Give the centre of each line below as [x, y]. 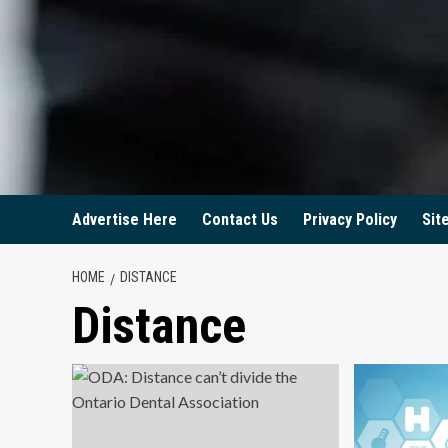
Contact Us [240, 219]
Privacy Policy [350, 219]
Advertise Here [124, 219]
